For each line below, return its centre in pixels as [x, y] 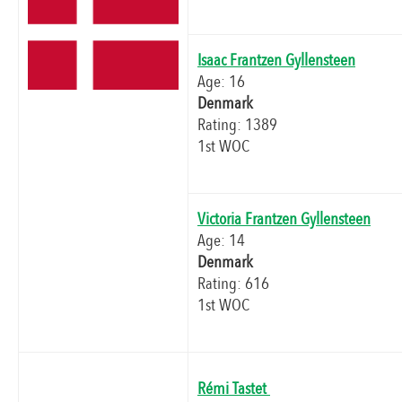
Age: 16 [221, 82]
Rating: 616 [233, 284]
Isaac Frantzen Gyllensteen [276, 61]
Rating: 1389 [237, 125]
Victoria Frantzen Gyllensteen [284, 219]
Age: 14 [221, 241]
